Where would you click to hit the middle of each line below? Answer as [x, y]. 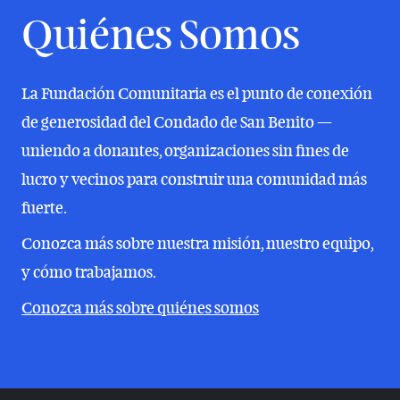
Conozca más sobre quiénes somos [141, 307]
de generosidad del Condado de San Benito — [177, 121]
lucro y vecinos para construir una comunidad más [195, 179]
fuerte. [45, 207]
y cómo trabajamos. [89, 271]
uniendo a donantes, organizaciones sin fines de [186, 150]
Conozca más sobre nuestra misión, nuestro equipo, [198, 243]
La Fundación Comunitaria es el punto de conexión [197, 93]
